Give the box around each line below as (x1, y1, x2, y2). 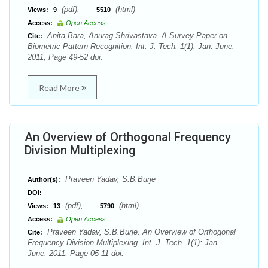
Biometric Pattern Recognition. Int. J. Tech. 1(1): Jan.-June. (28, 42, 234, 51)
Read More (38, 83, 81, 93)
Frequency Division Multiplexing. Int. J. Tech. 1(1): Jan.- (28, 238, 222, 247)
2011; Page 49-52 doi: (28, 53, 103, 62)
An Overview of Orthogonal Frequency (25, 130, 231, 144)
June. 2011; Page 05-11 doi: (28, 249, 124, 258)
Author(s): (28, 176, 60, 183)
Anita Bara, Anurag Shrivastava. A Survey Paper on (45, 31, 227, 40)
